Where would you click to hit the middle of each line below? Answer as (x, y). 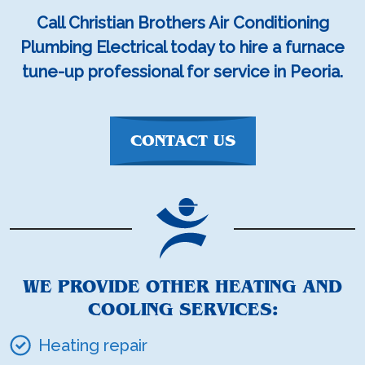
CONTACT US (182, 141)
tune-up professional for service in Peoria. (182, 72)
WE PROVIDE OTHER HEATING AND (182, 287)
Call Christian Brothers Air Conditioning (182, 23)
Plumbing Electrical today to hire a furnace (182, 47)
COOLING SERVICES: (182, 310)
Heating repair (93, 346)
